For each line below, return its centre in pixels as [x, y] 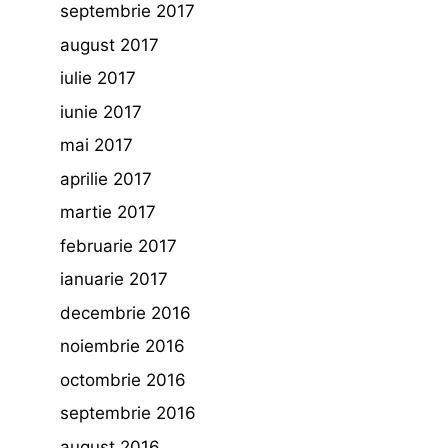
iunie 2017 [101, 111]
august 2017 [109, 44]
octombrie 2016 [123, 379]
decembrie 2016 [125, 312]
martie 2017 [108, 212]
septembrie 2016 [128, 413]
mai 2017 [96, 145]
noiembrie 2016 [122, 346]
